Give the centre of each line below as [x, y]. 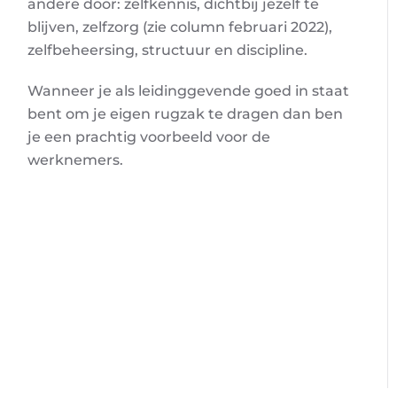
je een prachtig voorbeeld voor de [148, 137]
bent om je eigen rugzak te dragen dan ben [185, 114]
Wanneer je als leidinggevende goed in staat [188, 91]
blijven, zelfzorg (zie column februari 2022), [179, 27]
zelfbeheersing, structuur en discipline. [167, 50]
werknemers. [75, 160]
